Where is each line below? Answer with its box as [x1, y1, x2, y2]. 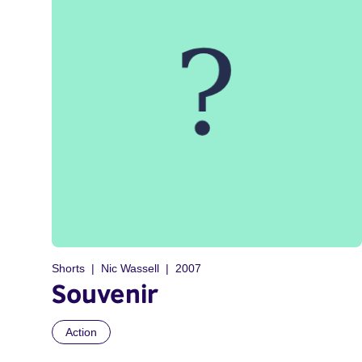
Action [65, 326, 97, 339]
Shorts [52, 262, 85, 275]
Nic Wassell [101, 262, 159, 275]
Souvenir [52, 278, 158, 309]
